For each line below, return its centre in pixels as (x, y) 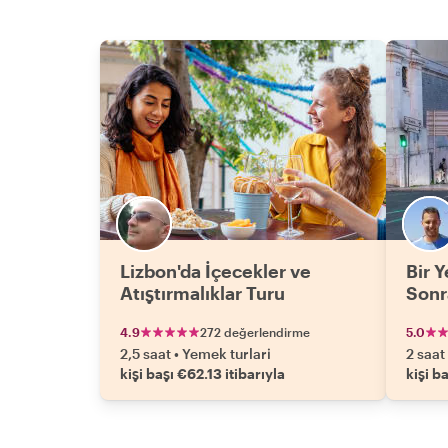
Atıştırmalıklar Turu (202, 293)
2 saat (425, 353)
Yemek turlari (226, 353)
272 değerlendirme (255, 332)
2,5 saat (145, 353)
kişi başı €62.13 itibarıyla (202, 373)
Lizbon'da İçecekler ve (215, 271)
